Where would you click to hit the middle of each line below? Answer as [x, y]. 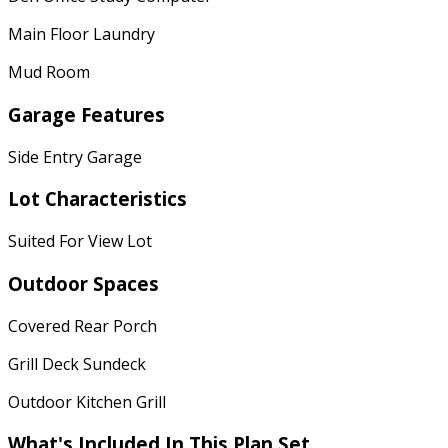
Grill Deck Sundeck [77, 363]
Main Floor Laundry [81, 34]
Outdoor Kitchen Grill [87, 401]
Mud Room [49, 72]
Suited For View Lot [80, 241]
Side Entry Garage [75, 156]
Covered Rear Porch [82, 325]
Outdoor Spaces [83, 283]
